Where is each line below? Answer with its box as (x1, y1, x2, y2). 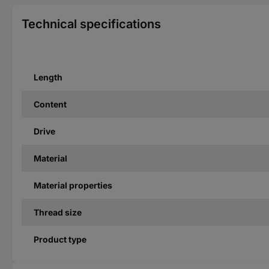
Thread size (34, 207, 82, 217)
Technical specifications (22, 16, 161, 31)
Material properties (34, 180, 112, 190)
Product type (34, 234, 86, 244)
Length (34, 71, 62, 82)
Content (34, 98, 67, 109)
